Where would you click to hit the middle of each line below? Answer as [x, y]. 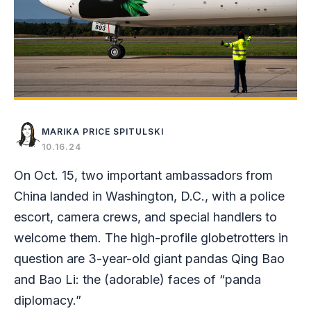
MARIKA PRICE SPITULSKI [103, 132]
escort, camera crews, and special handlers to [145, 217]
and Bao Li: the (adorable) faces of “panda [137, 280]
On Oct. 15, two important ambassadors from [143, 176]
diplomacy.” [49, 301]
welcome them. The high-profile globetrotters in [151, 238]
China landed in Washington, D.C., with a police [149, 196]
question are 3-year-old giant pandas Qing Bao [149, 259]
